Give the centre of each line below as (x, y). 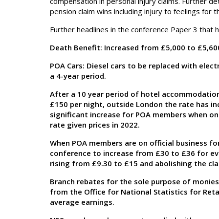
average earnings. (82, 202)
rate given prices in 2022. (95, 125)
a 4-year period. (78, 76)
